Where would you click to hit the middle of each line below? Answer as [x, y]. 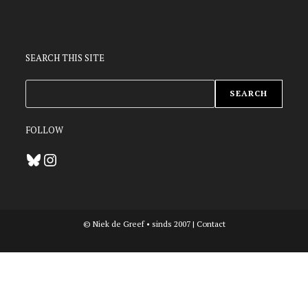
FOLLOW [45, 130]
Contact [211, 223]
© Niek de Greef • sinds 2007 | [140, 223]
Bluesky [42, 159]
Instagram [64, 159]
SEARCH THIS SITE [65, 57]
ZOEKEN [45, 87]
